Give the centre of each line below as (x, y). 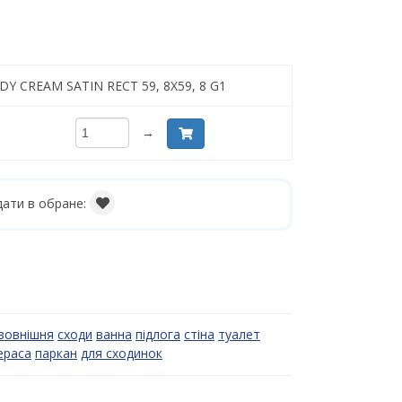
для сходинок (122, 353)
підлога (158, 334)
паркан (56, 353)
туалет (239, 334)
